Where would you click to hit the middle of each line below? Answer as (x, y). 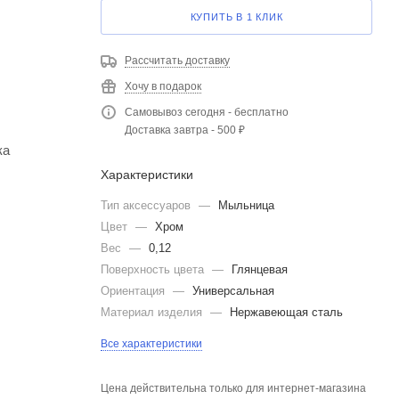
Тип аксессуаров (147, 205)
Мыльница (246, 205)
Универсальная (233, 291)
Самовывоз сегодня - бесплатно (207, 112)
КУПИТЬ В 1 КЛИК (236, 17)
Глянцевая (260, 269)
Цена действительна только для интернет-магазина (233, 388)
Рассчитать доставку (177, 61)
